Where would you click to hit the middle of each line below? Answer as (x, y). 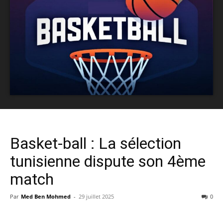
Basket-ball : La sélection (96, 144)
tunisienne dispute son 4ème (108, 162)
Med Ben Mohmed (46, 197)
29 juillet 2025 (96, 197)
